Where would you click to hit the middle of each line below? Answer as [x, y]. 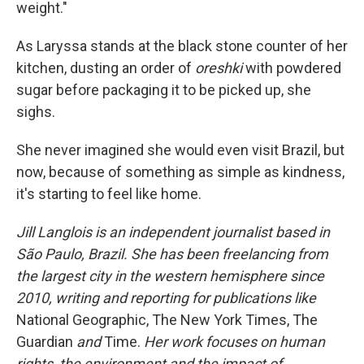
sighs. [36, 112]
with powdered [292, 68]
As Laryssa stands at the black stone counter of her [182, 46]
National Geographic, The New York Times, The [167, 320]
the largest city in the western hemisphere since [170, 276]
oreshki [219, 68]
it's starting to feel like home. [109, 194]
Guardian [45, 342]
